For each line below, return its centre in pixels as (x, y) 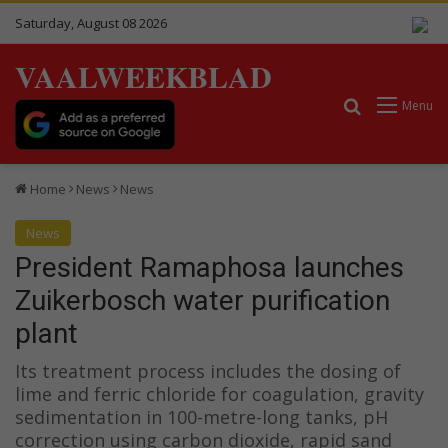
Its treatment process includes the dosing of (208, 370)
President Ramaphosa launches (209, 267)
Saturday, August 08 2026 (91, 23)
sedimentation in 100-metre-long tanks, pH (201, 416)
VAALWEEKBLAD (143, 76)
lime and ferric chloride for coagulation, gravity (219, 393)
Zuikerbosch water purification (202, 300)
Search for (401, 104)
